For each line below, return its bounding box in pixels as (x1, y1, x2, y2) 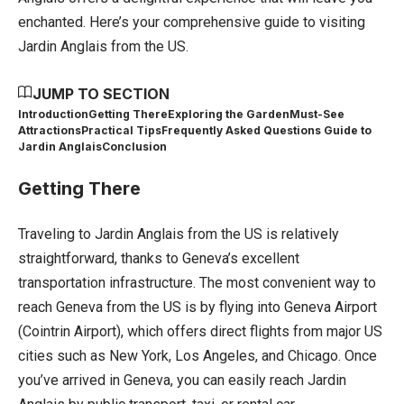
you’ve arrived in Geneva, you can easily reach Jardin (18, 371, 346, 389)
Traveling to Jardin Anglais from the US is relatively (18, 225, 339, 243)
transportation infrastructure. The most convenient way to (18, 273, 376, 291)
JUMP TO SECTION (32, 84, 170, 103)
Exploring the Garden (168, 106, 289, 121)
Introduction (18, 106, 88, 121)
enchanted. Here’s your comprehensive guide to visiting (18, 13, 365, 31)
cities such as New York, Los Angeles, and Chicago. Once (18, 346, 377, 364)
